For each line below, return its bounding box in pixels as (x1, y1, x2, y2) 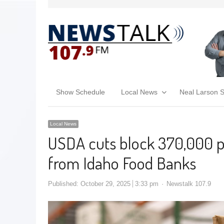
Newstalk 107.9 (166, 179, 211, 187)
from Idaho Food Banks (48, 151, 196, 173)
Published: (48, 179, 80, 187)
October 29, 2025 (80, 179, 130, 187)
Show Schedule (56, 87, 105, 96)
